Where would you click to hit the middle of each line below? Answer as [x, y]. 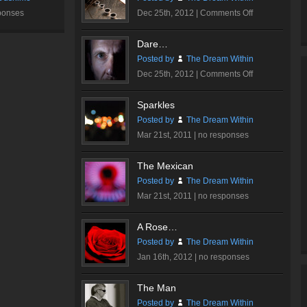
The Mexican [165, 166]
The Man [157, 288]
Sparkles [156, 105]
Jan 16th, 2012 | [168, 257]
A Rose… [157, 227]
